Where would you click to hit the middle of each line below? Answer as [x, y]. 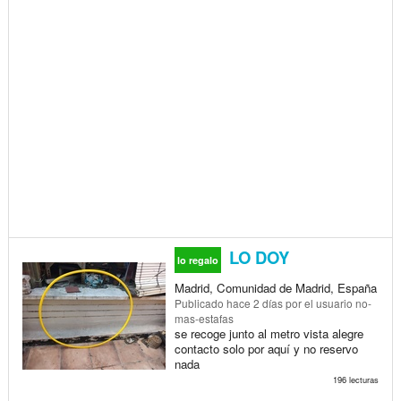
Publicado [200, 303]
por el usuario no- [327, 303]
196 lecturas [355, 379]
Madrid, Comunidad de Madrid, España [275, 287]
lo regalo [197, 260]
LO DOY [256, 257]
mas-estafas [204, 318]
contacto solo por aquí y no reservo [266, 348]
